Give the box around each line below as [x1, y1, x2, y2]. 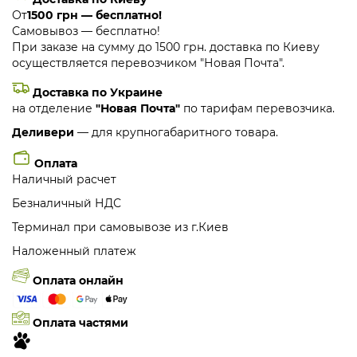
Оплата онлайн [33, 273, 124, 288]
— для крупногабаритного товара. [74, 125, 278, 139]
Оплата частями [33, 315, 128, 330]
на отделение [12, 101, 96, 116]
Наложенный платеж [12, 244, 136, 258]
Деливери [12, 125, 74, 139]
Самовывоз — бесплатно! [12, 24, 160, 38]
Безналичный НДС [12, 196, 121, 210]
